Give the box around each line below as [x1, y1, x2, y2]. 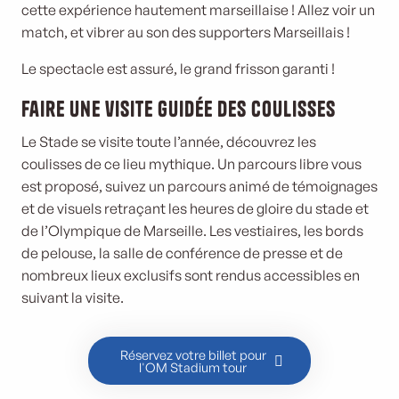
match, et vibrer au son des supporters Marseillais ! [21, 23, 350, 41]
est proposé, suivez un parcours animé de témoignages [21, 177, 378, 195]
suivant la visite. [21, 289, 124, 306]
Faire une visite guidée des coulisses [21, 95, 336, 122]
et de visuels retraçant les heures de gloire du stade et [21, 199, 369, 217]
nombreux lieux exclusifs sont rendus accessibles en [21, 266, 360, 284]
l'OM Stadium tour [139, 359, 247, 376]
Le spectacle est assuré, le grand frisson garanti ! [21, 60, 335, 77]
